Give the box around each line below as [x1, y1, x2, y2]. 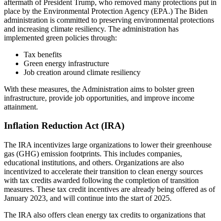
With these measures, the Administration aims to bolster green [4, 84, 194, 93]
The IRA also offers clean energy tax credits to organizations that [4, 211, 205, 220]
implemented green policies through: [4, 33, 117, 42]
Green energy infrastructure [24, 59, 109, 68]
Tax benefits [24, 50, 62, 59]
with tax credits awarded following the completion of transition [4, 176, 199, 185]
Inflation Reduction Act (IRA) [4, 120, 124, 131]
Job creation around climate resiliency [24, 68, 141, 76]
